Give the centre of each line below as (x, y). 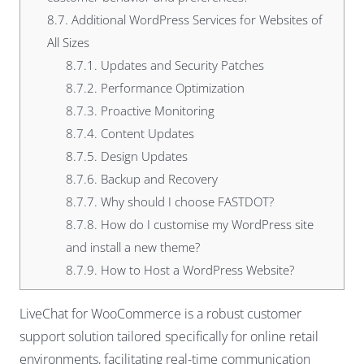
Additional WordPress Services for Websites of (195, 19)
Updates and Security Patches (180, 65)
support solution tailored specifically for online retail (169, 337)
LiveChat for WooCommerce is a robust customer (160, 314)
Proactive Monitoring (156, 110)
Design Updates (142, 156)
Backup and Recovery (157, 179)
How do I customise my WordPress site (205, 224)
